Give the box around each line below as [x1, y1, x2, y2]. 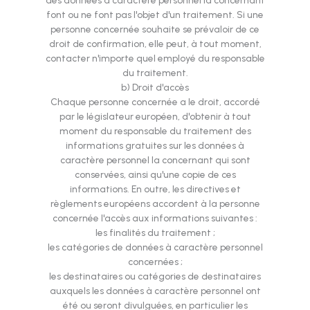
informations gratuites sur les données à [66, 140, 244, 152]
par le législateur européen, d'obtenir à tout [59, 111, 251, 122]
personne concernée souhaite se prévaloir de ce [51, 24, 259, 35]
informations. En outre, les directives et [69, 183, 241, 195]
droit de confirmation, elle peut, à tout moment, [48, 38, 262, 50]
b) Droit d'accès [121, 82, 189, 93]
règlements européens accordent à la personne [50, 198, 260, 210]
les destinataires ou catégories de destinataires [49, 271, 261, 282]
